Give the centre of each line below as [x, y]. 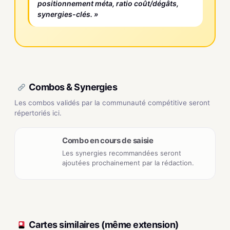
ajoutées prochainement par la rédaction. [128, 162]
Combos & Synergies [73, 87]
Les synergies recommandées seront [122, 153]
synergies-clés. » [68, 14]
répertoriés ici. [38, 113]
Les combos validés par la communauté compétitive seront [112, 102]
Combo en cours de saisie [108, 140]
